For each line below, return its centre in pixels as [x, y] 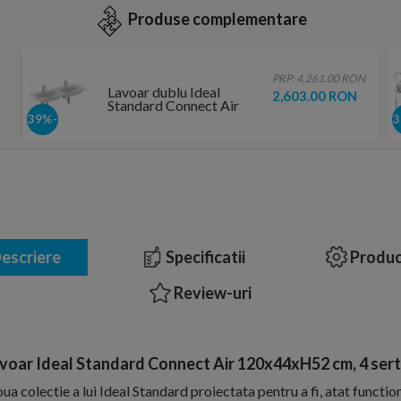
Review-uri [211, 292]
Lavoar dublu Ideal [163, 91]
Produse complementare [218, 19]
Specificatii [204, 256]
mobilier [133, 132]
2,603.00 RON [314, 95]
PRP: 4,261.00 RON [318, 78]
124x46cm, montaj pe [173, 118]
